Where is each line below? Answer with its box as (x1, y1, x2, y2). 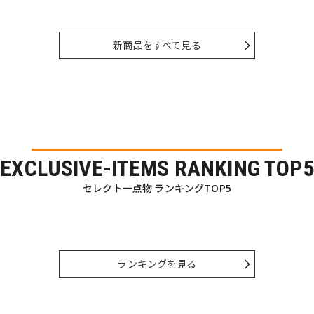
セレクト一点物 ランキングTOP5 (83, 181, 231, 196)
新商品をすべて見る (113, 38, 201, 53)
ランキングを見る (117, 257, 197, 271)
